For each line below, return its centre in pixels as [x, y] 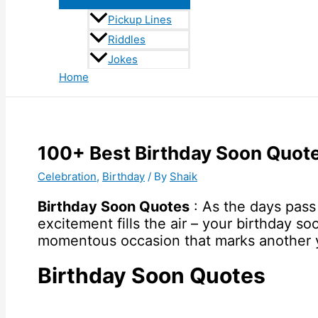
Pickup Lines [140, 20]
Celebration [67, 176]
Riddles [127, 40]
